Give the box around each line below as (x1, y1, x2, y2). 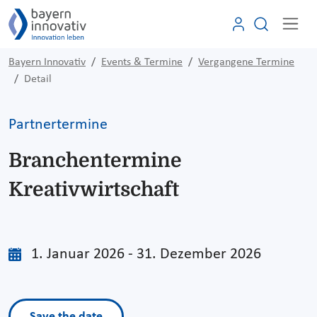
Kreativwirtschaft (8, 178, 179, 201)
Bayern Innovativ (8, 56, 86, 68)
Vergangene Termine (198, 56, 294, 68)
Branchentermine (8, 149, 182, 172)
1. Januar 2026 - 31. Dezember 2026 (31, 246, 262, 262)
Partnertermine (8, 117, 108, 132)
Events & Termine (101, 56, 183, 68)
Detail (24, 73, 52, 85)
